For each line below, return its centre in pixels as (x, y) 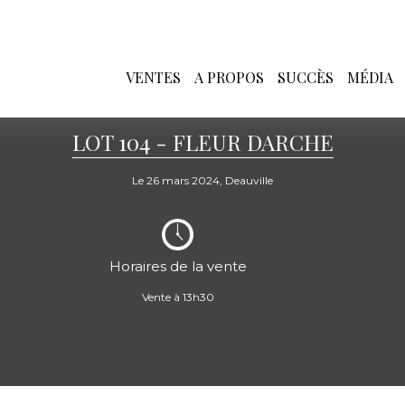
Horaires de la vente (178, 266)
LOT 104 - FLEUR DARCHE (202, 142)
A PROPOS (229, 77)
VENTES (153, 77)
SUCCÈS (306, 77)
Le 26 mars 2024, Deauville (202, 180)
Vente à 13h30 (178, 297)
